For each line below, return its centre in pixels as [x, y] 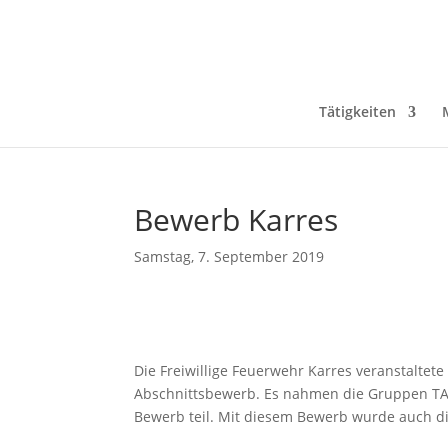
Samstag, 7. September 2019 [229, 256]
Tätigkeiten [357, 111]
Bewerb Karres [236, 219]
